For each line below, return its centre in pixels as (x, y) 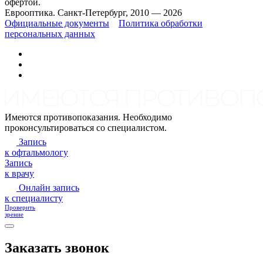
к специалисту (34, 198)
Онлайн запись (49, 188)
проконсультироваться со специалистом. (86, 128)
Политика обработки (161, 23)
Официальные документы (57, 23)
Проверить (20, 208)
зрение (14, 215)
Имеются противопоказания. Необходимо (88, 117)
